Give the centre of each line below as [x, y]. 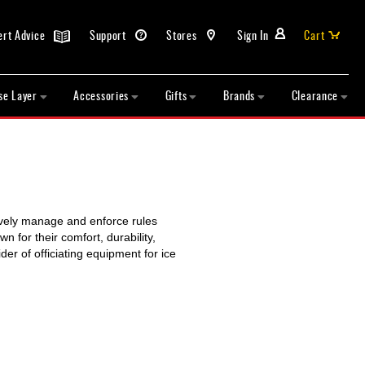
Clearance [315, 95]
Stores [183, 34]
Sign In [253, 34]
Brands [239, 95]
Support [109, 34]
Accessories [101, 95]
